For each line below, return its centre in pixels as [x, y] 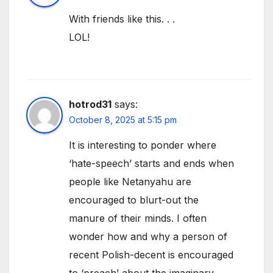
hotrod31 [90, 104]
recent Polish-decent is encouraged [151, 254]
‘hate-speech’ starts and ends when [151, 163]
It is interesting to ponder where [143, 145]
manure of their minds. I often [138, 218]
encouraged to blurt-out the [134, 200]
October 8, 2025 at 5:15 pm [123, 119]
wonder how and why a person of [148, 236]
